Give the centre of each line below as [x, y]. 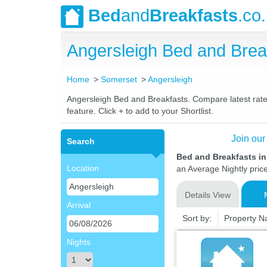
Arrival [79, 205]
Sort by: [197, 218]
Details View [207, 195]
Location [83, 168]
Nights [79, 242]
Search [81, 141]
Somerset [119, 79]
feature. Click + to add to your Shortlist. [140, 111]
